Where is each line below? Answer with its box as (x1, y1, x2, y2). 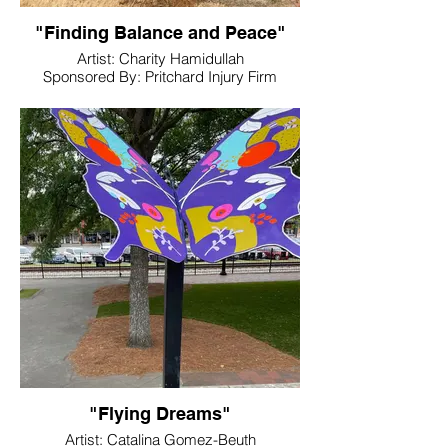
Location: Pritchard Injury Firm (62, 85, 258, 104)
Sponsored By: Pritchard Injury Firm (43, 67, 277, 86)
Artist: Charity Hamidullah (76, 49, 244, 68)
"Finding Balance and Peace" (34, 22, 286, 43)
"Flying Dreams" (89, 403, 231, 424)
